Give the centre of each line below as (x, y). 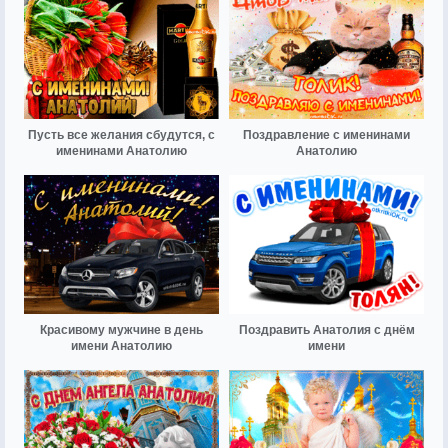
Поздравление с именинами (326, 134)
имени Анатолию (121, 346)
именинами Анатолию (121, 150)
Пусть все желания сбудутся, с (121, 134)
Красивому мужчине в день (121, 330)
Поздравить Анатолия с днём (326, 330)
